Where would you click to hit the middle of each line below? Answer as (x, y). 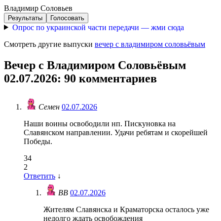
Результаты (25, 18)
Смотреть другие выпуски (49, 44)
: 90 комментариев (107, 78)
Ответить (39, 176)
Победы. (38, 142)
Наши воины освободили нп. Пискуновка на (100, 124)
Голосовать (67, 18)
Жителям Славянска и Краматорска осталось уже (126, 210)
